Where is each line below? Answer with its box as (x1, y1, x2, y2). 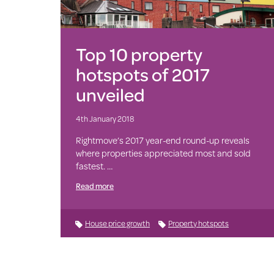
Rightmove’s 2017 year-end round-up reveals (75, 134, 250, 147)
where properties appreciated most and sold (75, 147, 251, 160)
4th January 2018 (75, 113, 134, 125)
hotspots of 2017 (75, 61, 210, 88)
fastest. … (75, 160, 113, 173)
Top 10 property (75, 41, 202, 68)
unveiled (75, 81, 145, 108)
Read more (75, 180, 114, 192)
